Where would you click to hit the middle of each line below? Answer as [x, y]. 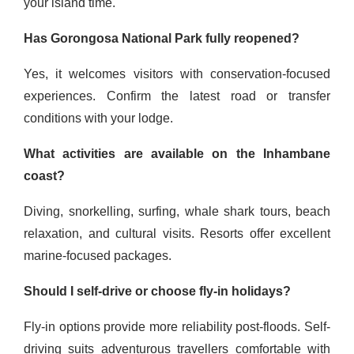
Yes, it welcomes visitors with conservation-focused [177, 74]
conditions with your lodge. [98, 119]
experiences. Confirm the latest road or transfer [177, 96]
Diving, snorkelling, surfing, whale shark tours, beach [177, 212]
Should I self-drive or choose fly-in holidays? [157, 292]
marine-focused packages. [98, 256]
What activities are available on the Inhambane [177, 154]
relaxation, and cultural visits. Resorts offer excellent [177, 234]
